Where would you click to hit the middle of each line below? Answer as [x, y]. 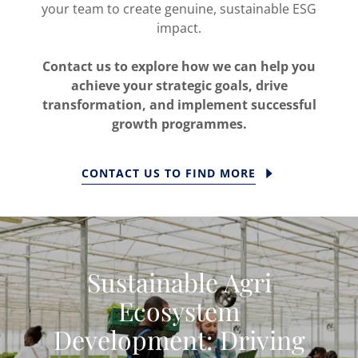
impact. [179, 28]
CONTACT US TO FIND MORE [169, 173]
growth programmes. [179, 124]
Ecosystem [179, 311]
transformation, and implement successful [179, 105]
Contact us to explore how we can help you [179, 67]
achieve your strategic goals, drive [179, 86]
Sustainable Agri [179, 282]
